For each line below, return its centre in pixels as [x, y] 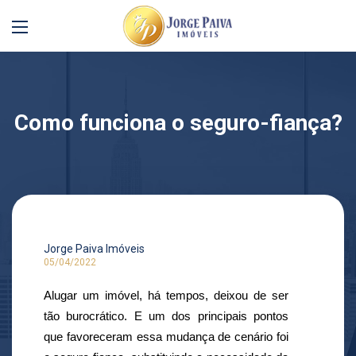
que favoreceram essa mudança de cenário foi [166, 337]
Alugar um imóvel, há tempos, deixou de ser [166, 296]
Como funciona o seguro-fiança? [178, 123]
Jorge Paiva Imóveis [94, 249]
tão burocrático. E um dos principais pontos [166, 316]
